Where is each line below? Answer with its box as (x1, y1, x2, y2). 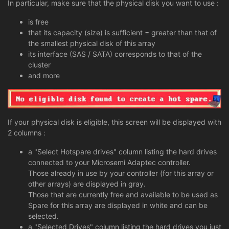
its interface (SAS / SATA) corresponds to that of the (28, 50, 202, 59)
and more (28, 71, 60, 80)
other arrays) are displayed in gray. (28, 179, 146, 188)
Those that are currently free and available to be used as (28, 190, 218, 199)
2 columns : (8, 128, 45, 137)
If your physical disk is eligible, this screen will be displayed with (8, 117, 221, 126)
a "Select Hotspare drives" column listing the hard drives (28, 147, 217, 156)
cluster (28, 60, 51, 70)
